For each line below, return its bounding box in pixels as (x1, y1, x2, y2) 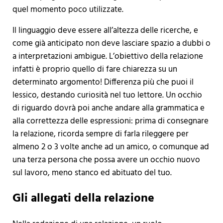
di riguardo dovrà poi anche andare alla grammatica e (12, 101, 205, 115)
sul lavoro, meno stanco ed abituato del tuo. (12, 166, 172, 180)
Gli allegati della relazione (12, 189, 154, 209)
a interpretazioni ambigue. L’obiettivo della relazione (12, 49, 203, 63)
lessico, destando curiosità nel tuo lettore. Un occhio (12, 88, 202, 102)
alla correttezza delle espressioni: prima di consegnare (12, 114, 209, 128)
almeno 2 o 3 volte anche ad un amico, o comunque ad (12, 140, 209, 154)
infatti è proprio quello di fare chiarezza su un (12, 62, 177, 76)
